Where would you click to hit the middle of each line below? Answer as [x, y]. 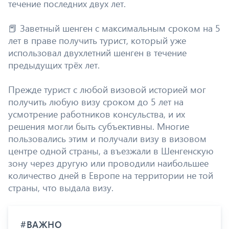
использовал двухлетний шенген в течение [97, 52]
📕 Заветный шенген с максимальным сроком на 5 [114, 28]
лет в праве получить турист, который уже [97, 40]
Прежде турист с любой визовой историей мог [107, 89]
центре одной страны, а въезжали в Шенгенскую [111, 151]
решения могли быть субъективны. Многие [99, 126]
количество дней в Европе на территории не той [111, 175]
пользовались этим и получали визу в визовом [107, 138]
